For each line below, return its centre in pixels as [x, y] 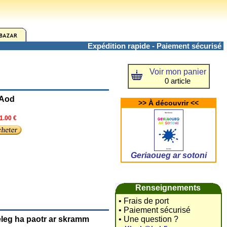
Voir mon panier [178, 72]
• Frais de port [144, 201]
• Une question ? [148, 219]
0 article [178, 81]
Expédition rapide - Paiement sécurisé [156, 46]
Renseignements [168, 188]
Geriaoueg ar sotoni [168, 155]
